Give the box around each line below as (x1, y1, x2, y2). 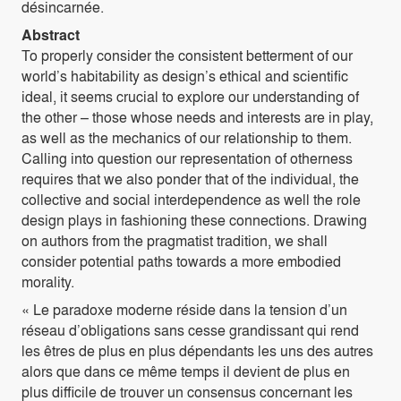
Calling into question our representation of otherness (21, 148, 353, 169)
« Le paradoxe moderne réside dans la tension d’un (21, 299, 347, 320)
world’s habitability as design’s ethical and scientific (21, 65, 348, 87)
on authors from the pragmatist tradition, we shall (21, 230, 328, 252)
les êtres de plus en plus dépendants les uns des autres (21, 340, 373, 362)
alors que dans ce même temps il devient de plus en (21, 361, 350, 382)
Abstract (21, 24, 80, 46)
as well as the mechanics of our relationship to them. (21, 127, 352, 149)
